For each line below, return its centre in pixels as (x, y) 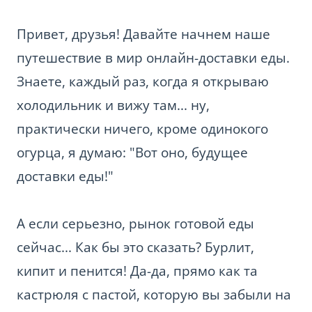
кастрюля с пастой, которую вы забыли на (154, 294)
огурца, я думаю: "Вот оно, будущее (132, 152)
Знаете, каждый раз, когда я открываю (143, 81)
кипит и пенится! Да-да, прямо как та (137, 271)
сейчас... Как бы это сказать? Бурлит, (135, 247)
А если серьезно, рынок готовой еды (135, 223)
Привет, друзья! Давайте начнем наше (143, 34)
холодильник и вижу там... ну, (113, 105)
